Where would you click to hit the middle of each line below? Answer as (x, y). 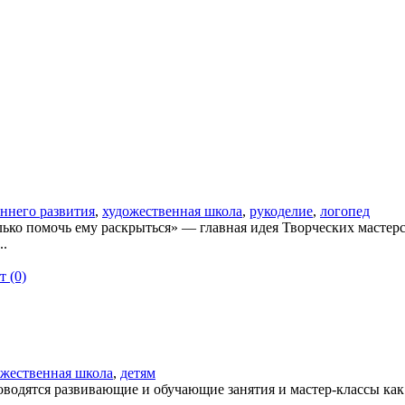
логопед (345, 211)
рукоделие (281, 211)
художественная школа (172, 211)
